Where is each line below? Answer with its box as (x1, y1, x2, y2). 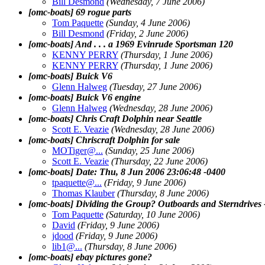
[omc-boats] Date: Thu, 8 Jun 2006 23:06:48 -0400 (28, 166, 225, 177)
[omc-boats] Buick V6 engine (28, 92, 141, 102)
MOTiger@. (52, 145, 98, 156)
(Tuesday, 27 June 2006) (109, 81, 201, 92)
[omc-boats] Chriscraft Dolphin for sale (28, 134, 180, 145)
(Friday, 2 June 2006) (106, 28, 188, 38)
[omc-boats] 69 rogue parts (28, 7, 131, 17)
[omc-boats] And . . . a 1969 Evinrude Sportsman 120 (28, 38, 233, 49)
